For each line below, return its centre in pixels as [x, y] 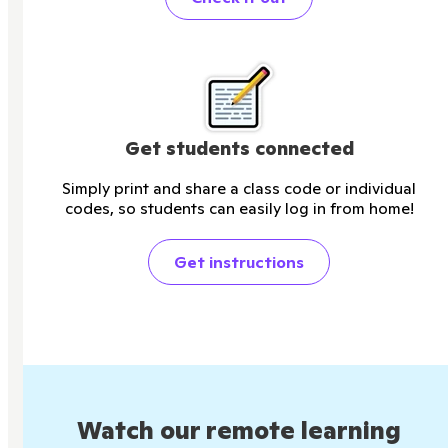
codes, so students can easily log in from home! [239, 207]
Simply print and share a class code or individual [239, 187]
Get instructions [239, 261]
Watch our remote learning [239, 430]
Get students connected [239, 148]
